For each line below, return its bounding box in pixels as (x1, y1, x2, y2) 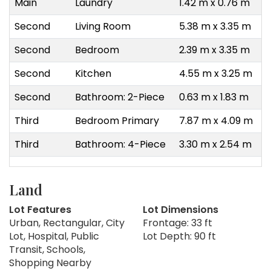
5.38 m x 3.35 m (179, 19, 251, 34)
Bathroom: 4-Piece (75, 137, 166, 152)
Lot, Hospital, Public (9, 229, 99, 244)
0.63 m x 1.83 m (179, 90, 249, 105)
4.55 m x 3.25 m (179, 67, 252, 81)
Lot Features (9, 203, 71, 217)
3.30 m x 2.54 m (179, 137, 252, 152)
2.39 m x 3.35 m (179, 43, 250, 57)
